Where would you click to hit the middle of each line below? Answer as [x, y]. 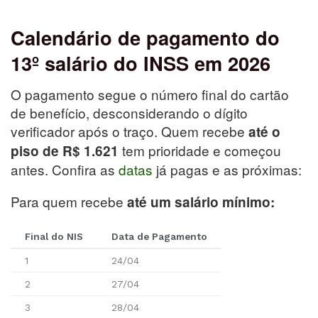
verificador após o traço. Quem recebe [130, 131]
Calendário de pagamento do [145, 37]
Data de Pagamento [159, 237]
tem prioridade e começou [200, 150]
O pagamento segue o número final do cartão [150, 94]
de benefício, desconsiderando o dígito [129, 113]
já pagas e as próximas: [227, 170]
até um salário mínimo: [201, 202]
